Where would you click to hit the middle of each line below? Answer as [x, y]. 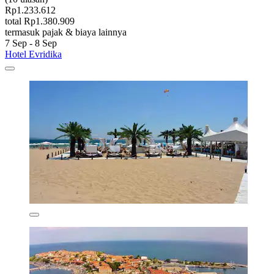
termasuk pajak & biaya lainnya [66, 32]
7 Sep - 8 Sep [31, 43]
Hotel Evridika [33, 54]
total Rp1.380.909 [40, 21]
